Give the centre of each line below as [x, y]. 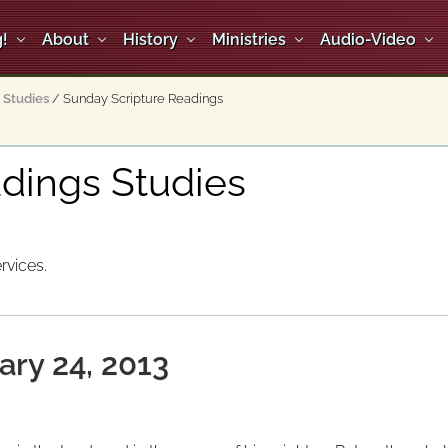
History [150, 39]
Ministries [249, 39]
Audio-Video [368, 39]
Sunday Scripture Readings [141, 98]
